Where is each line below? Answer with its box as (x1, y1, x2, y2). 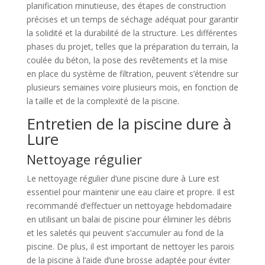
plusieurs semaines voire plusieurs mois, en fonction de (26, 81, 238, 93)
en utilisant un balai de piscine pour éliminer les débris (26, 213, 231, 225)
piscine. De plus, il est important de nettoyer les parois (26, 240, 234, 252)
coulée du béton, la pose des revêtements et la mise (26, 54, 228, 66)
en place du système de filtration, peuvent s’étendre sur (26, 67, 238, 79)
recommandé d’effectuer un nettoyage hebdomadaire (26, 199, 232, 211)
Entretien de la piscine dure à (26, 112, 231, 134)
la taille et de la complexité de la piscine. (26, 95, 179, 106)
